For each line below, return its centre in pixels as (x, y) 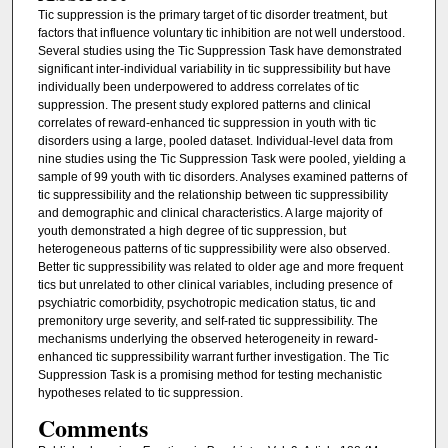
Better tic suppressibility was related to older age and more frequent (220, 266)
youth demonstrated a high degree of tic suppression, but (191, 230)
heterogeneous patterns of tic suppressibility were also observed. (213, 248)
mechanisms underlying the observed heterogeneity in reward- (207, 338)
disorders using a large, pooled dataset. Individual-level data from (215, 140)
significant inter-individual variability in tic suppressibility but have (214, 68)
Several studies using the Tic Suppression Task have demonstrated (219, 50)
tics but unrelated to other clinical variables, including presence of (214, 284)
